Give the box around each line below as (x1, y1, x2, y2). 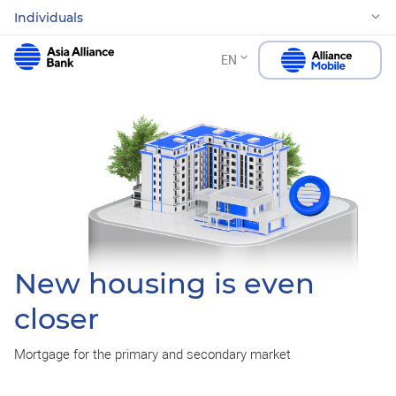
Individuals (14, 9, 83, 26)
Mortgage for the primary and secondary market (14, 346, 291, 363)
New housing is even (14, 266, 315, 301)
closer (14, 301, 99, 337)
